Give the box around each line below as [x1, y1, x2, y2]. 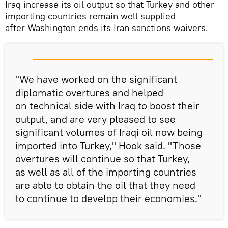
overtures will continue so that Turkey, [15, 152, 190, 165]
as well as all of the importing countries [15, 165, 196, 179]
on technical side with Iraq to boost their [15, 99, 199, 112]
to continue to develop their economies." [15, 192, 202, 205]
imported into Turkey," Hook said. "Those [15, 139, 201, 152]
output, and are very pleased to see [15, 112, 176, 126]
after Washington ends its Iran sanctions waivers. [5, 22, 208, 34]
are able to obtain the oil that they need [15, 179, 195, 192]
